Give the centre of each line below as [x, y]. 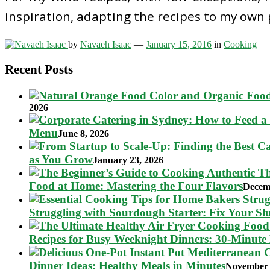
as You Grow [61, 160]
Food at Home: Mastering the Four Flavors [136, 186]
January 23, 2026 [128, 160]
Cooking [240, 44]
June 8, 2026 [83, 134]
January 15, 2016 [179, 44]
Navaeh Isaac [106, 44]
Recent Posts [39, 69]
